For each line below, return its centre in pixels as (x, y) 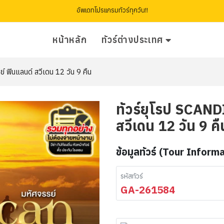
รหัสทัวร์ (132, 176)
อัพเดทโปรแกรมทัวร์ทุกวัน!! (112, 10)
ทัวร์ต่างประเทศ (132, 40)
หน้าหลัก (70, 40)
